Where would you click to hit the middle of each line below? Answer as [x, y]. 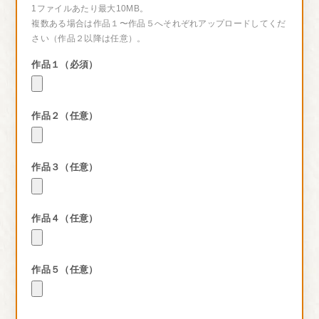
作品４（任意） [65, 218]
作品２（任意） [65, 116]
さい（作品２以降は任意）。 [89, 38]
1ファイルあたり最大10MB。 [90, 9]
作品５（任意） [65, 270]
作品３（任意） [65, 167]
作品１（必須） [65, 64]
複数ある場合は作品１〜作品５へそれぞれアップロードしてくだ [159, 23]
